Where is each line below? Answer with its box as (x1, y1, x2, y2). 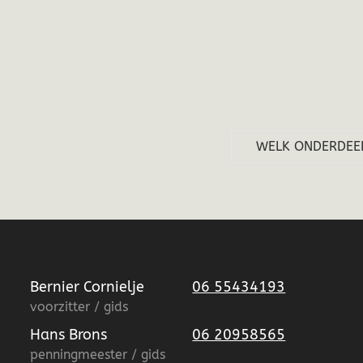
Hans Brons (30, 326, 108, 344)
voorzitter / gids (30, 300, 129, 314)
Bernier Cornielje (30, 278, 145, 296)
